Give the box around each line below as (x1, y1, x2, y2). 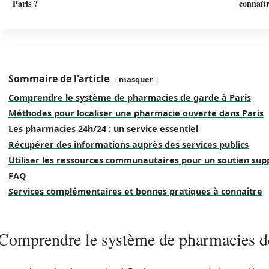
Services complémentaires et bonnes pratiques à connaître (8, 186, 262, 197)
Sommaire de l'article (8, 72, 109, 85)
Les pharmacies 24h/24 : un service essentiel (8, 123, 198, 134)
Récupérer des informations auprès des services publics (8, 139, 249, 150)
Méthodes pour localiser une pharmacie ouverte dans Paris (8, 107, 264, 119)
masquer (119, 74, 153, 85)
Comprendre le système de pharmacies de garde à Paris (8, 92, 251, 103)
